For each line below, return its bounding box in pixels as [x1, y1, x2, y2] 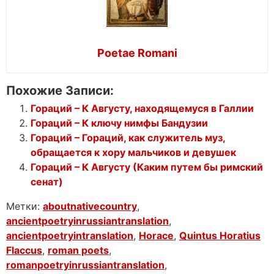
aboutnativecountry [43, 200, 137, 213]
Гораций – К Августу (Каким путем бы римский [31, 161, 263, 174]
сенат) [31, 176, 63, 188]
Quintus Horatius [179, 229, 261, 242]
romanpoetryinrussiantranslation [6, 259, 165, 272]
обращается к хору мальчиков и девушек [31, 146, 236, 159]
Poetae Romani [97, 46, 177, 60]
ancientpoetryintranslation [6, 229, 133, 242]
